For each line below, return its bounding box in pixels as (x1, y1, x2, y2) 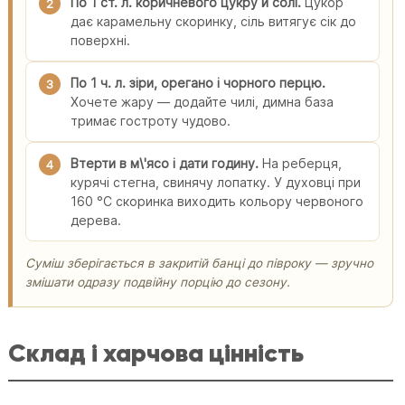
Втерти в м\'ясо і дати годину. (71, 155, 259, 171)
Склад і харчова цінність (8, 336, 305, 369)
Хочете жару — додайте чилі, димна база (71, 93, 334, 109)
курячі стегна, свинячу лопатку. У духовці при (71, 174, 362, 190)
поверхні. (71, 32, 131, 48)
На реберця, (259, 155, 343, 171)
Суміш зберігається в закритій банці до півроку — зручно (25, 255, 374, 270)
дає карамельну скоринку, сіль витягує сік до (71, 13, 357, 29)
